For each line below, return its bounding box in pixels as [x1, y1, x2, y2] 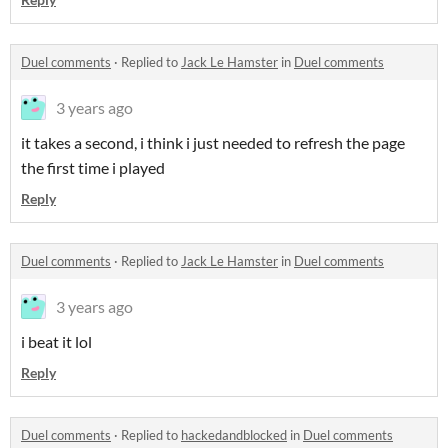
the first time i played [21, 158, 165, 177]
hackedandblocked [181, 427, 287, 443]
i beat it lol [21, 332, 92, 351]
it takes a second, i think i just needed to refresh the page [21, 133, 405, 152]
